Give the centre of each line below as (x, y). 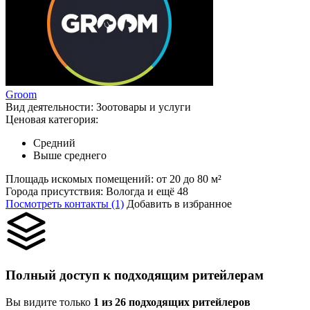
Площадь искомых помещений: (81, 179)
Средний (54, 143)
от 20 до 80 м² (189, 179)
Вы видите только (49, 302)
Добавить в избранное (179, 204)
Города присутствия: (56, 192)
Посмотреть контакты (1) (65, 204)
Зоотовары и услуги (144, 107)
